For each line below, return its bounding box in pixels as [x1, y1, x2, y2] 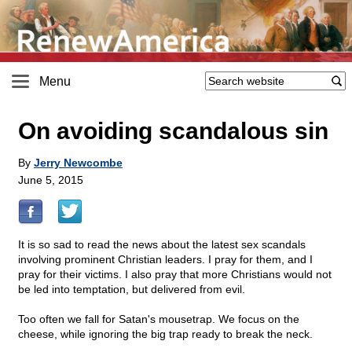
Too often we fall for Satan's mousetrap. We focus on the [18, 313, 299, 326]
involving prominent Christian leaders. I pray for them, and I [18, 253, 313, 266]
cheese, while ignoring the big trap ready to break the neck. [18, 328, 313, 341]
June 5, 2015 [18, 174, 83, 187]
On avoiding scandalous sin [18, 118, 328, 145]
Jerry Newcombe [34, 156, 123, 170]
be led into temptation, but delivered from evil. [18, 283, 245, 296]
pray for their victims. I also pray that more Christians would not [18, 268, 332, 281]
